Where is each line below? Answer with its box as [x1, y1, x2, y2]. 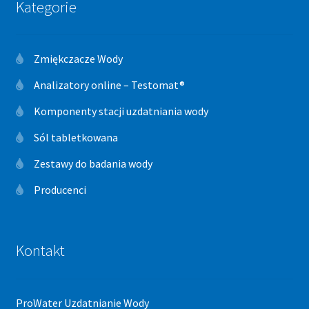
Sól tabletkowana [33, 130, 118, 144]
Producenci [33, 182, 86, 197]
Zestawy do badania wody [33, 156, 152, 170]
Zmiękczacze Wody [33, 51, 123, 66]
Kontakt [15, 241, 65, 261]
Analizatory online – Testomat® [33, 77, 185, 92]
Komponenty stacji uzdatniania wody [33, 103, 208, 118]
